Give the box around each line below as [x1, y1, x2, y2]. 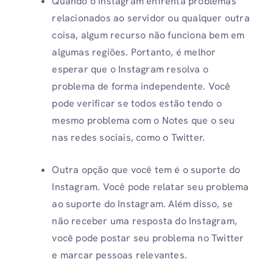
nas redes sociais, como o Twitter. [52, 131, 205, 144]
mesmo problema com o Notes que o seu [52, 114, 235, 127]
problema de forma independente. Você [52, 80, 231, 93]
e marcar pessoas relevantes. [52, 249, 187, 262]
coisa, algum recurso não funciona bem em [52, 29, 245, 42]
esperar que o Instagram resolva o [52, 63, 208, 76]
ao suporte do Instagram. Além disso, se [52, 197, 233, 211]
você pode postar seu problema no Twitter [52, 232, 244, 245]
